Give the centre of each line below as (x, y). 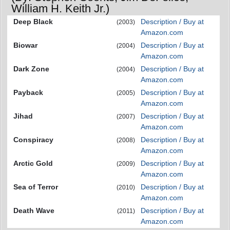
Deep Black (33, 22)
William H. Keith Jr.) (60, 8)
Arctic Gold (33, 163)
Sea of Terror (36, 187)
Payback (28, 92)
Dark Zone (31, 69)
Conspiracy (33, 140)
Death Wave (34, 210)
